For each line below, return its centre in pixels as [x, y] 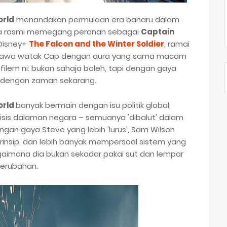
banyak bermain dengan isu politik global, [93, 105]
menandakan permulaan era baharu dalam [97, 20]
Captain [158, 32]
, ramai [177, 44]
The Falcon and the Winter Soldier [97, 44]
